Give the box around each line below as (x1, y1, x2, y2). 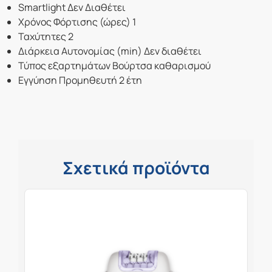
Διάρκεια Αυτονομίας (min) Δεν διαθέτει (18, 44, 202, 58)
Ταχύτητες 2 (18, 30, 73, 44)
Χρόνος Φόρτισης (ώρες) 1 (18, 15, 136, 29)
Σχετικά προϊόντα (62, 156, 210, 180)
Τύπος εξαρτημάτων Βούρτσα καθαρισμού (18, 59, 211, 73)
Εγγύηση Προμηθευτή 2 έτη (18, 73, 142, 87)
